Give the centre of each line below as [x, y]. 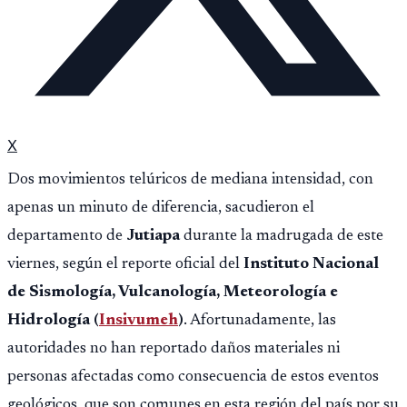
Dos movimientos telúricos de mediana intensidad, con [190, 179]
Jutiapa [153, 236]
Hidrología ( [53, 320]
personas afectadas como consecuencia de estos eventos [193, 377]
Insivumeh [139, 320]
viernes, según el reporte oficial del [125, 264]
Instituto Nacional [311, 264]
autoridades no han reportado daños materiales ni [174, 348]
